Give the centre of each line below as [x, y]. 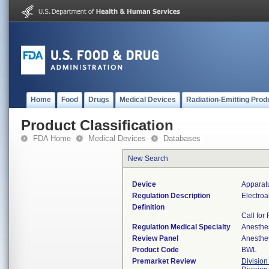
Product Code [156, 250]
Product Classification [97, 125]
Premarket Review [164, 261]
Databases [182, 138]
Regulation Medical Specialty [181, 227]
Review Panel [155, 238]
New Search [148, 159]
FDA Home [52, 138]
